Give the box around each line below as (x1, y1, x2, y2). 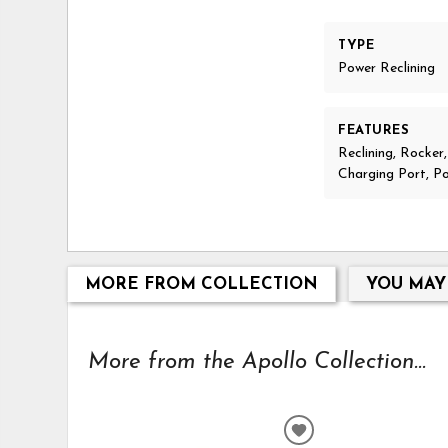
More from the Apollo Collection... (88, 351, 427, 375)
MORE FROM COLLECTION (84, 275, 318, 293)
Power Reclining (338, 61, 436, 77)
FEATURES (338, 124, 410, 138)
